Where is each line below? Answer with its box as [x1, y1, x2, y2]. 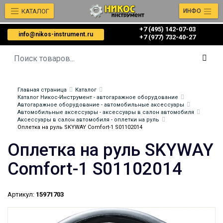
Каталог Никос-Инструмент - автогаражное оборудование [17, 94, 178, 101]
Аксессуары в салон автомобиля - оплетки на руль [17, 116, 159, 123]
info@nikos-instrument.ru [18, 31, 93, 38]
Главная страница [17, 87, 67, 93]
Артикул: [7, 191, 34, 198]
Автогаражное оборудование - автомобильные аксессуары [17, 102, 184, 108]
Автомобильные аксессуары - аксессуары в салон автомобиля [17, 109, 194, 115]
